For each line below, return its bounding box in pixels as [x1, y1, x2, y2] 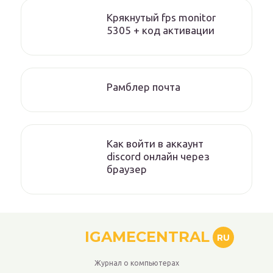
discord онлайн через [107, 151, 210, 162]
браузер [107, 163, 147, 175]
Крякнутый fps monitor [107, 12, 216, 23]
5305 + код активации [107, 24, 214, 36]
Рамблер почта [107, 81, 180, 93]
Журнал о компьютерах [94, 259, 179, 267]
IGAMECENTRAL [85, 228, 210, 246]
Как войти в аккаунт [107, 138, 204, 149]
